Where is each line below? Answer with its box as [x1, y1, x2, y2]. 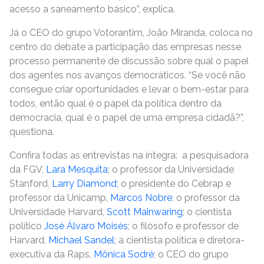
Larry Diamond [52, 178, 117, 189]
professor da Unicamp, [9, 192, 110, 203]
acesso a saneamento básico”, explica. [9, 4, 175, 15]
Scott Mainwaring [107, 206, 183, 217]
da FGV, [9, 164, 46, 175]
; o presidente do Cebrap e [117, 178, 231, 189]
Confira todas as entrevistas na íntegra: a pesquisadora [9, 150, 249, 161]
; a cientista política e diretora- [114, 235, 245, 246]
